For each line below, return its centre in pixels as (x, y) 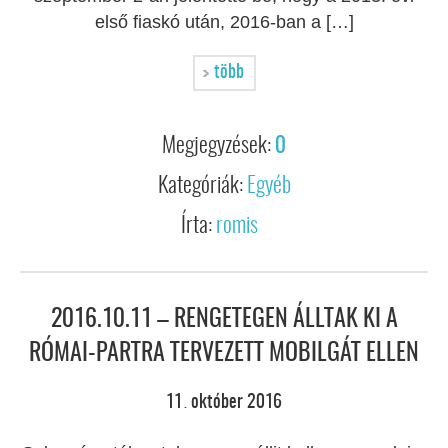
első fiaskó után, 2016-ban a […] (224, 22)
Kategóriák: (202, 186)
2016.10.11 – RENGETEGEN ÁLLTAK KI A (224, 320)
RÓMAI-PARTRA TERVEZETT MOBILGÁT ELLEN (224, 354)
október (219, 403)
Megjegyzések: (218, 146)
